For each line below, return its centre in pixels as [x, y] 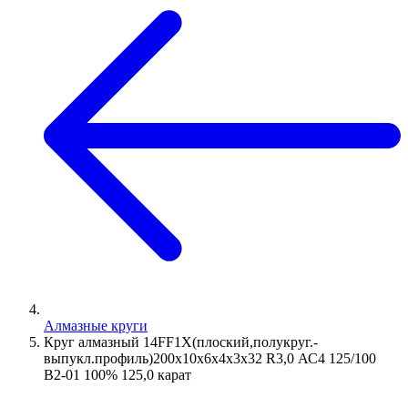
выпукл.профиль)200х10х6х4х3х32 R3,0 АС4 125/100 [210, 358]
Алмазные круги [96, 325]
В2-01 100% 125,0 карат [117, 374]
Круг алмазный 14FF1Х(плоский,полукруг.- [181, 342]
